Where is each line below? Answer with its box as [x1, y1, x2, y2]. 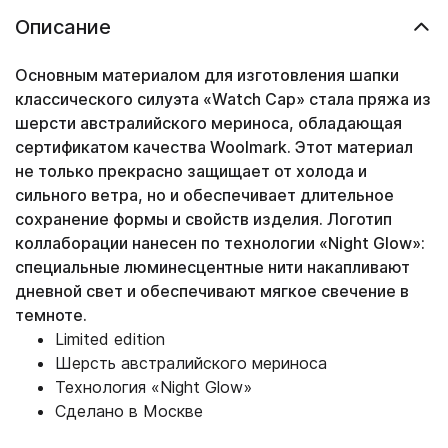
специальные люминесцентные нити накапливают [15, 257, 410, 278]
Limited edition [55, 329, 165, 350]
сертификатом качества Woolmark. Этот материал [15, 137, 413, 158]
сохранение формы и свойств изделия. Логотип [15, 209, 392, 230]
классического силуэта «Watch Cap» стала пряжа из [15, 89, 431, 110]
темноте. [15, 305, 87, 326]
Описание [15, 15, 111, 40]
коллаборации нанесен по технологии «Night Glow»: [15, 233, 425, 254]
